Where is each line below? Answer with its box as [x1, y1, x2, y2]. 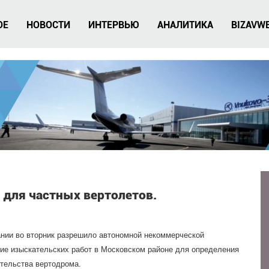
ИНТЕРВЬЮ [88, 19, 139, 31]
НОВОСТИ [26, 19, 70, 31]
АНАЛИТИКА [157, 19, 213, 31]
